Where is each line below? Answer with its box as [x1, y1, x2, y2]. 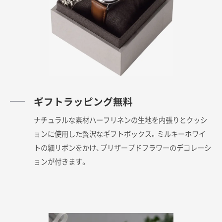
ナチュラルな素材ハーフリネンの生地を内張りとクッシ [34, 114, 208, 125]
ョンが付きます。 [34, 156, 88, 167]
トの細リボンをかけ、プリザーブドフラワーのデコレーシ [34, 142, 212, 153]
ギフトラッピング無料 [34, 94, 133, 109]
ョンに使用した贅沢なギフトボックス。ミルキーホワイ [34, 128, 206, 139]
